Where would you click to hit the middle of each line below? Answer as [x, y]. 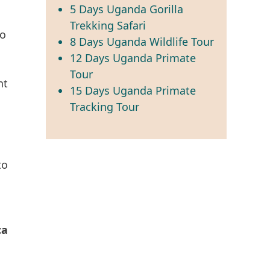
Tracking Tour [105, 106]
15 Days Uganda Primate [133, 90]
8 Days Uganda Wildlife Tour [142, 41]
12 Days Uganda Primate [133, 58]
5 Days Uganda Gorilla [127, 9]
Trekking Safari [108, 25]
